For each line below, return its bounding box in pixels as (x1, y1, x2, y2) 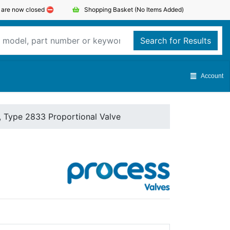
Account (201, 72, 223, 80)
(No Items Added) (135, 6, 184, 13)
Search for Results (140, 35, 211, 46)
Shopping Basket (83, 6, 135, 13)
